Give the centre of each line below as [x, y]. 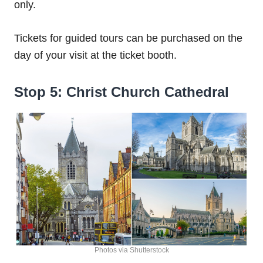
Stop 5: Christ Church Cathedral [122, 92]
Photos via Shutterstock [131, 250]
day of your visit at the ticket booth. [95, 55]
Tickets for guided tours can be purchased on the [128, 38]
